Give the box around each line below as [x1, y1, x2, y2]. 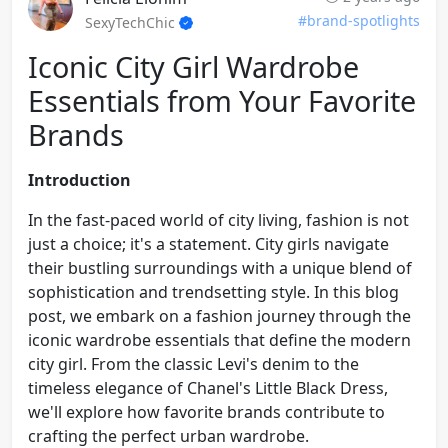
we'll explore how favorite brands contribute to [28, 400, 385, 423]
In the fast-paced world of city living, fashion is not [28, 208, 409, 231]
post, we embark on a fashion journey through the [28, 304, 411, 327]
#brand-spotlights [298, 10, 420, 30]
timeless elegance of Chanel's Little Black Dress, [28, 376, 388, 399]
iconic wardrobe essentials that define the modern [28, 328, 411, 351]
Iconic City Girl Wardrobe [28, 46, 359, 86]
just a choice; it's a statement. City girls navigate [28, 232, 389, 255]
